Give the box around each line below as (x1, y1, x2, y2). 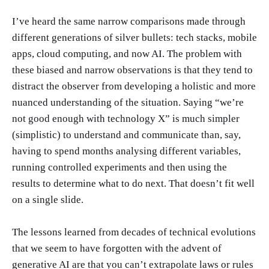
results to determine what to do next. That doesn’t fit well (12, 177, 255, 189)
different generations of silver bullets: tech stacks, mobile (12, 31, 257, 43)
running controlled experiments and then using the (12, 161, 227, 173)
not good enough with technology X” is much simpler (12, 112, 240, 124)
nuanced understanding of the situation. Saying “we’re (12, 96, 244, 108)
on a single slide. (12, 193, 83, 205)
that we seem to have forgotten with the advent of (12, 243, 222, 255)
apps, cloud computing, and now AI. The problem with (12, 47, 242, 59)
